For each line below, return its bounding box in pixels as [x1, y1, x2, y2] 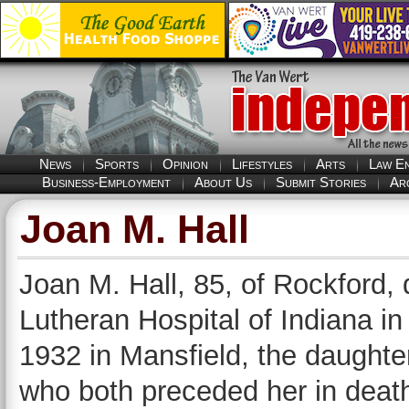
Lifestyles [232, 156, 292, 172]
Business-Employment [41, 174, 171, 190]
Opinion [163, 156, 208, 172]
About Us [194, 174, 252, 190]
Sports [95, 156, 139, 172]
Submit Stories [275, 174, 366, 190]
